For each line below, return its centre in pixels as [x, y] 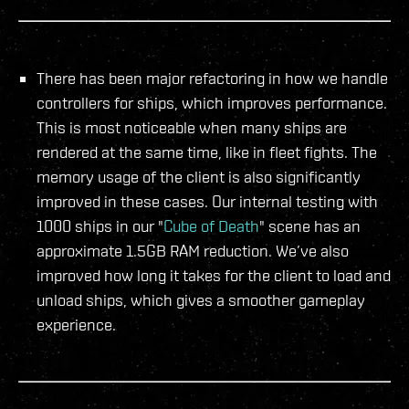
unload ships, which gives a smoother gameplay [201, 299]
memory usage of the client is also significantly [199, 176]
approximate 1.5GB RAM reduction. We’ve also [193, 250]
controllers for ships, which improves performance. [212, 102]
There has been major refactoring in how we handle [212, 78]
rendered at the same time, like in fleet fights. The [207, 152]
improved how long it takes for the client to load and [214, 275]
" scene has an [310, 225]
